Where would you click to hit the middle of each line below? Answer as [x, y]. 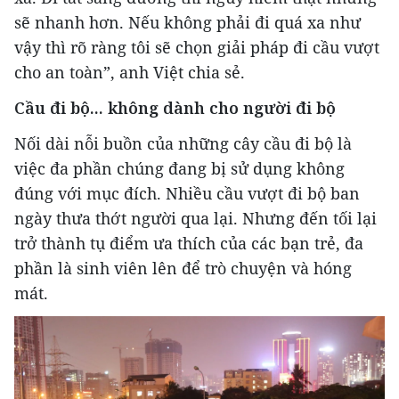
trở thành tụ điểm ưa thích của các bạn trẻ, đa [189, 244]
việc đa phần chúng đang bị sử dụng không [179, 169]
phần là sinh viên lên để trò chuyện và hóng [183, 269]
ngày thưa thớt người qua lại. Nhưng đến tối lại [195, 219]
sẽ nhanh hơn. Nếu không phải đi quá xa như [187, 23]
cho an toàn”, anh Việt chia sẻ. [130, 73]
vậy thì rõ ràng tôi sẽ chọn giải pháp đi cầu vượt [197, 48]
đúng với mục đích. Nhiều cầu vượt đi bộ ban [187, 194]
